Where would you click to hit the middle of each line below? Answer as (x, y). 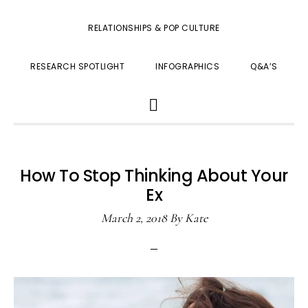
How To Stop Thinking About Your (154, 176)
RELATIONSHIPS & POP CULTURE (154, 28)
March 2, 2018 (134, 218)
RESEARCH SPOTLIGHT (78, 66)
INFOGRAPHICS (188, 66)
